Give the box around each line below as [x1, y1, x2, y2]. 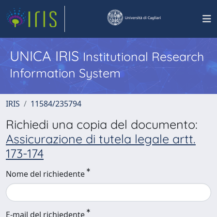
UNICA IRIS [10, 47, 83, 64]
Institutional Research [83, 49, 204, 64]
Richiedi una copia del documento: [6, 117, 198, 132]
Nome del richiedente [6, 169, 85, 179]
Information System [10, 65, 121, 80]
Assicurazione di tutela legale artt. [6, 131, 196, 146]
